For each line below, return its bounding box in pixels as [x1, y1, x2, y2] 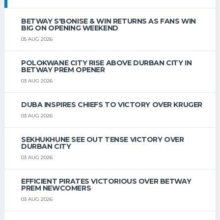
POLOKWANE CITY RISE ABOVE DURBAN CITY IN [21, 58, 192, 67]
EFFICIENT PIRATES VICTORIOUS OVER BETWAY [21, 177, 192, 186]
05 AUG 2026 [21, 35, 53, 42]
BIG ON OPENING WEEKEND [21, 23, 118, 32]
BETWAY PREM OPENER [21, 65, 105, 74]
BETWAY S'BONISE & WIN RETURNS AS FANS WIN [21, 16, 196, 26]
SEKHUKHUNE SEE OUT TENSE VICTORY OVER [21, 135, 184, 144]
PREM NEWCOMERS [21, 184, 91, 193]
